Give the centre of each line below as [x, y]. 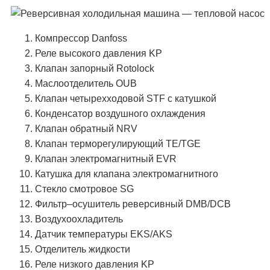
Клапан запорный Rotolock [95, 68]
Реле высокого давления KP [99, 53]
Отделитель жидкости [83, 249]
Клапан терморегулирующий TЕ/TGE [118, 143]
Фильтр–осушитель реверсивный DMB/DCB [133, 204]
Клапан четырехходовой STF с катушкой [126, 98]
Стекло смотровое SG [84, 189]
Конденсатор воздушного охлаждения [120, 113]
